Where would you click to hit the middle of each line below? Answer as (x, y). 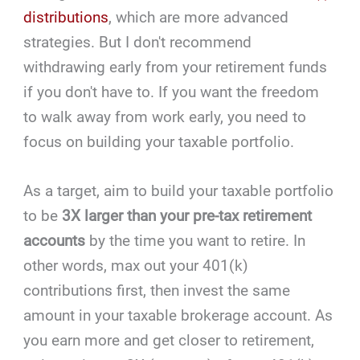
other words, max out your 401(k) (136, 266)
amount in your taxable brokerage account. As (178, 316)
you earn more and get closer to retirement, (169, 341)
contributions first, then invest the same (157, 291)
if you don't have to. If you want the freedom (172, 92)
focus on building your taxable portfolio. (159, 141)
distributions (66, 17)
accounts (55, 241)
